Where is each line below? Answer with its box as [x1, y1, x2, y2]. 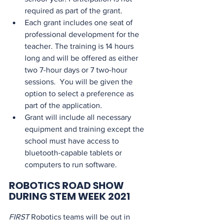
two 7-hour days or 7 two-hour [25, 66, 129, 74]
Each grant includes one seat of [25, 18, 135, 27]
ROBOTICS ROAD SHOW [9, 179, 126, 192]
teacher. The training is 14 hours [25, 42, 136, 50]
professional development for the [25, 30, 141, 38]
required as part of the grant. [25, 6, 122, 15]
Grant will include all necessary [25, 113, 133, 121]
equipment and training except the [25, 125, 146, 133]
